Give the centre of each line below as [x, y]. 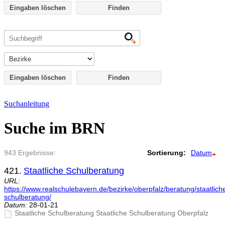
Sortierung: [166, 153]
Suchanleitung [27, 103]
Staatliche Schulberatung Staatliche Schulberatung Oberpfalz [111, 213]
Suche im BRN [54, 128]
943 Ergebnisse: [30, 153]
